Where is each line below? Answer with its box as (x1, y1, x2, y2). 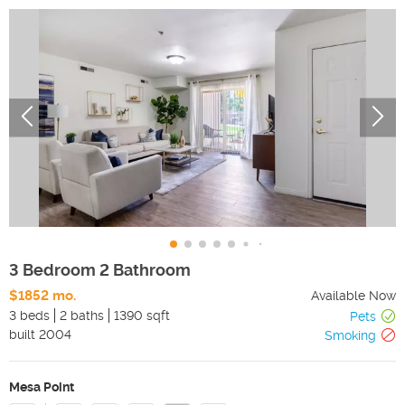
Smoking (325, 327, 376, 343)
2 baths (60, 307, 104, 323)
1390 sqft (114, 307, 170, 323)
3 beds (9, 307, 50, 323)
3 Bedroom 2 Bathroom (9, 259, 191, 279)
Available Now (311, 287, 396, 303)
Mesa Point (9, 379, 74, 394)
